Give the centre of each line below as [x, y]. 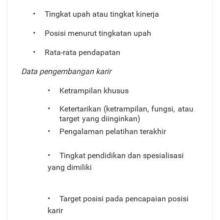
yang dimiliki [70, 167]
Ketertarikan [80, 109]
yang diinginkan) [111, 119]
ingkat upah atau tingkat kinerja [104, 14]
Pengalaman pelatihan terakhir [112, 132]
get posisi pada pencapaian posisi [130, 199]
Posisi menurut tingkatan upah [98, 33]
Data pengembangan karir [66, 72]
